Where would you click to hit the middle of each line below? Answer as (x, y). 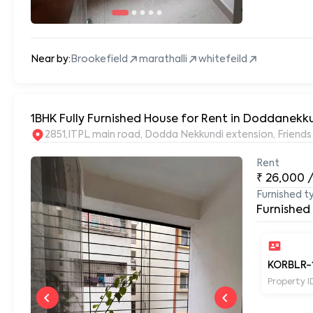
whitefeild (223, 59)
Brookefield (99, 59)
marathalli (163, 59)
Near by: (50, 59)
